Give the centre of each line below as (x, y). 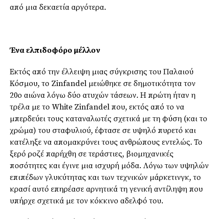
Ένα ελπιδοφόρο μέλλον (55, 50)
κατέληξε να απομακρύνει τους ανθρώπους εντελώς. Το (106, 142)
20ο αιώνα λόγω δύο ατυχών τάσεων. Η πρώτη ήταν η (103, 95)
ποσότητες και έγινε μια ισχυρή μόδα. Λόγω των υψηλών (109, 165)
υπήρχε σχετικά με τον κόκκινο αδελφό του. (87, 201)
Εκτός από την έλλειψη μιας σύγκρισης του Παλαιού (102, 72)
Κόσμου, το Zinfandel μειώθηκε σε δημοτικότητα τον (103, 83)
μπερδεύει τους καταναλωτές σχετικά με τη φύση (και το (109, 119)
